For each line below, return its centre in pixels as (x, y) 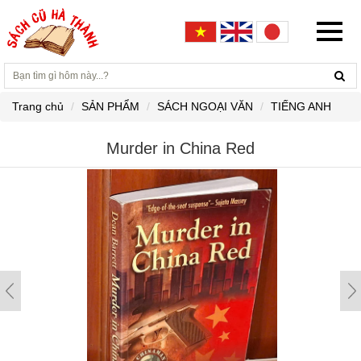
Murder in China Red (180, 148)
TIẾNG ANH (301, 106)
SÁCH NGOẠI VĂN (205, 106)
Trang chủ (38, 106)
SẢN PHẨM (110, 106)
